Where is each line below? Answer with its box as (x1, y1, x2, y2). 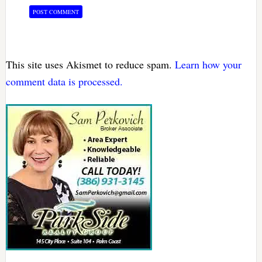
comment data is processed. (5, 74, 123, 89)
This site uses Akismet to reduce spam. (5, 57, 175, 72)
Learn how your (174, 57, 242, 72)
